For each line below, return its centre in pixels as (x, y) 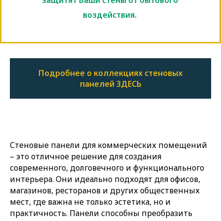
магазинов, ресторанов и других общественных (105, 190)
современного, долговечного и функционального (107, 167)
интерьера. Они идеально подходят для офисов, (105, 179)
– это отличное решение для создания (86, 156)
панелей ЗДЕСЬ (110, 84)
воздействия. (110, 15)
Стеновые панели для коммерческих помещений (109, 145)
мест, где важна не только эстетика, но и (90, 202)
